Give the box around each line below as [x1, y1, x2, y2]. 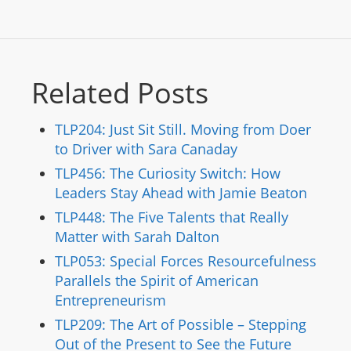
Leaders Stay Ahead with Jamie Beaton [55, 183, 307, 202]
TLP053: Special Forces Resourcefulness [55, 251, 317, 270]
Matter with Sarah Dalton [55, 226, 219, 246]
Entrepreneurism [55, 290, 166, 309]
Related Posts [31, 73, 208, 112]
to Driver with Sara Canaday [55, 139, 237, 158]
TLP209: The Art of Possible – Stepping [55, 314, 306, 334]
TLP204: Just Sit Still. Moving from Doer [55, 119, 311, 139]
